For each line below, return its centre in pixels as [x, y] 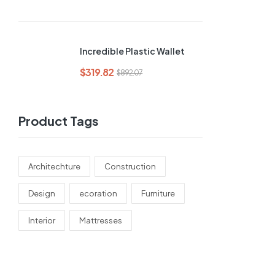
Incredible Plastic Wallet [132, 51]
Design [42, 193]
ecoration [98, 193]
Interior [42, 220]
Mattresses [101, 220]
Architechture [54, 166]
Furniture [158, 193]
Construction [130, 166]
